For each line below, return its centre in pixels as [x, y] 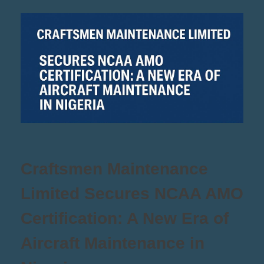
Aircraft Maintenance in [113, 243]
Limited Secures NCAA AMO [132, 194]
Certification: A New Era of [125, 219]
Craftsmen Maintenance [114, 169]
